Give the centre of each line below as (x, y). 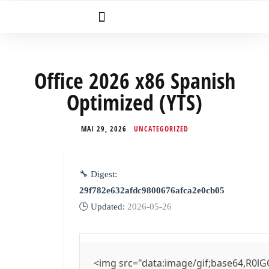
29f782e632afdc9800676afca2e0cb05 (152, 190)
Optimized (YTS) (134, 102)
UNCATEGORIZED (161, 129)
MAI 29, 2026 (104, 129)
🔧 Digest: (98, 174)
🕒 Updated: (103, 207)
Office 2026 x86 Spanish (134, 81)
